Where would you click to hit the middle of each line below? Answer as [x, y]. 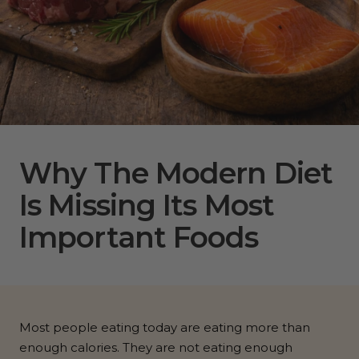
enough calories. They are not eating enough [156, 348]
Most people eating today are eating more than [165, 328]
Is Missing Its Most [147, 206]
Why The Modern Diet [176, 173]
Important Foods [139, 238]
